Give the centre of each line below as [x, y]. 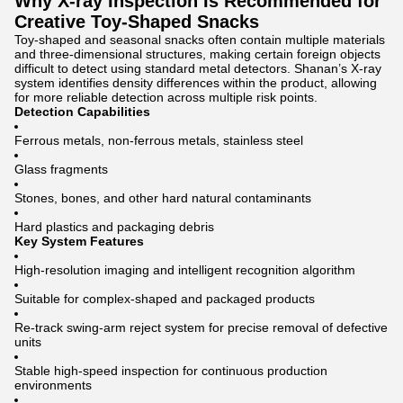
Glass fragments [61, 170]
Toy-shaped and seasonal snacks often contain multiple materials [200, 40]
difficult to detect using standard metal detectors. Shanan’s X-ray [198, 69]
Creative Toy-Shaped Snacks [137, 22]
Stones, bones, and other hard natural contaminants [163, 198]
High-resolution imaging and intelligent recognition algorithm [185, 270]
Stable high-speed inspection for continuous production [171, 371]
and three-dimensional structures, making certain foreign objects [197, 54]
